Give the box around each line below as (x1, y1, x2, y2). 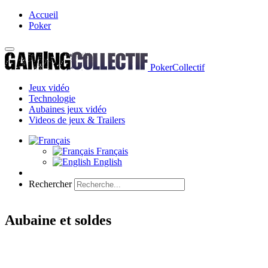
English (91, 157, 122, 167)
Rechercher (29, 179, 72, 189)
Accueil (29, 10, 58, 20)
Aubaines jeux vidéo (29, 104, 106, 114)
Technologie (29, 93, 75, 103)
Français (94, 146, 128, 156)
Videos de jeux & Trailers (29, 115, 125, 125)
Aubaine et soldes (5, 212, 111, 228)
